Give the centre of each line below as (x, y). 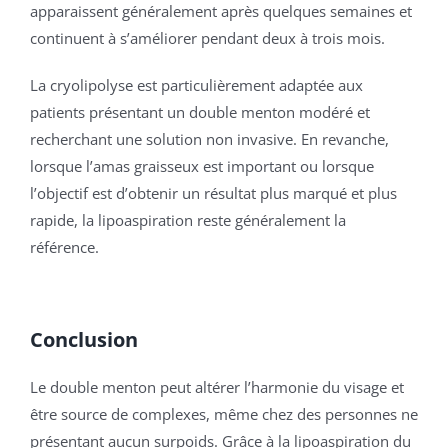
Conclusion (84, 340)
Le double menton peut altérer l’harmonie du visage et (217, 387)
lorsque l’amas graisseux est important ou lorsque (202, 166)
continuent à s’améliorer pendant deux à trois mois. (207, 38)
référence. (64, 247)
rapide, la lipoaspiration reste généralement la (188, 220)
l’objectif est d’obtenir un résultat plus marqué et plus (213, 193)
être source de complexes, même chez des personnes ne (224, 414)
